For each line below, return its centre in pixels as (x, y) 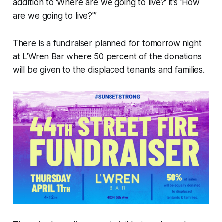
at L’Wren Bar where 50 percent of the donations (107, 56)
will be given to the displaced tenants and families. (109, 70)
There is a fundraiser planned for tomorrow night (107, 43)
